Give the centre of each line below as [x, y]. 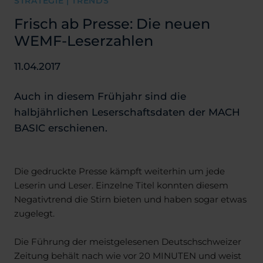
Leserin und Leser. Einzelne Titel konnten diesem [121, 185]
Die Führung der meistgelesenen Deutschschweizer [128, 241]
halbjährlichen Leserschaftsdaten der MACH [127, 111]
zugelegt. [34, 213]
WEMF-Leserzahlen [84, 40]
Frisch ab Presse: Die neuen [112, 23]
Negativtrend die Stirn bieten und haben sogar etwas [130, 199]
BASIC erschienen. [61, 127]
